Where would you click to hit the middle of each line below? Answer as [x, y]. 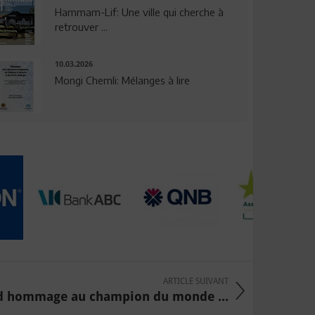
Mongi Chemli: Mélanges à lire [122, 81]
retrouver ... [81, 26]
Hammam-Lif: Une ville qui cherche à [139, 12]
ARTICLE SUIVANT [196, 282]
